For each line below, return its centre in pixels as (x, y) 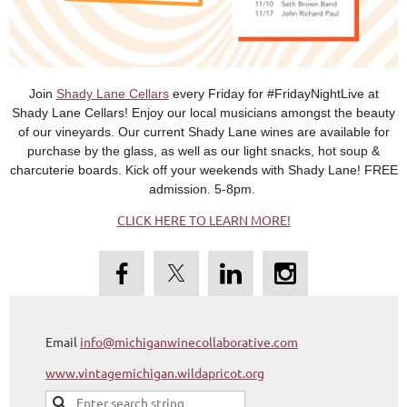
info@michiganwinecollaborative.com (189, 341)
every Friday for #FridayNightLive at (273, 93)
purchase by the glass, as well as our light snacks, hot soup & (203, 150)
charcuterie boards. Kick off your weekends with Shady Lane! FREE (203, 169)
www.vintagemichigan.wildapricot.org (155, 372)
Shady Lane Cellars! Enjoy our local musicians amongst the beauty (203, 112)
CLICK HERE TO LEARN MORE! (203, 219)
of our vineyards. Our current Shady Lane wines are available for (203, 131)
